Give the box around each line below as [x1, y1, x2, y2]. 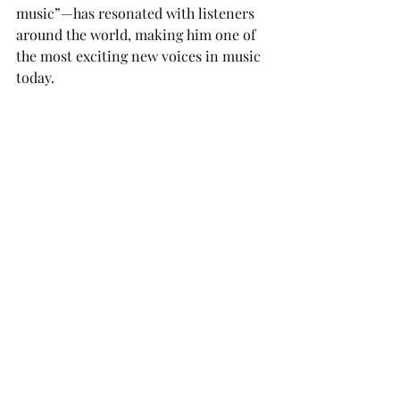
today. [16, 68, 54, 87]
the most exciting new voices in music [16, 46, 264, 66]
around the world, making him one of [16, 25, 259, 45]
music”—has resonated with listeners [16, 4, 258, 23]
